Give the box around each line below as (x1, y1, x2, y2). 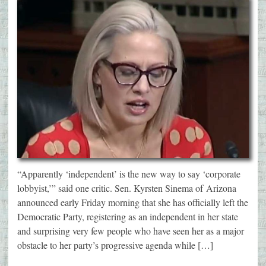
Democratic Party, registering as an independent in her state (17, 210, 238, 223)
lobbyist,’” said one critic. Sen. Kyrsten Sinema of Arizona (17, 181, 236, 194)
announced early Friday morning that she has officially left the (17, 195, 248, 208)
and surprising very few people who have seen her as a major (17, 224, 244, 237)
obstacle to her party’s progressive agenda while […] (17, 238, 213, 251)
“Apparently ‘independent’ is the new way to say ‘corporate (17, 167, 240, 180)
